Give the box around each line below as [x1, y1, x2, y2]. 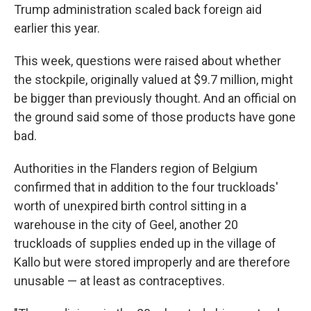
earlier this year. [14, 21, 100, 35]
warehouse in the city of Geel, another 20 [14, 217, 238, 232]
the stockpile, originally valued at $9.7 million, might [14, 72, 293, 87]
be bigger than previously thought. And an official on [14, 91, 296, 106]
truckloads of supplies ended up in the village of [14, 236, 276, 251]
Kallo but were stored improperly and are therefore [14, 255, 290, 269]
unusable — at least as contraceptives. [14, 274, 225, 288]
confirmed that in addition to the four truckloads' [14, 180, 278, 194]
